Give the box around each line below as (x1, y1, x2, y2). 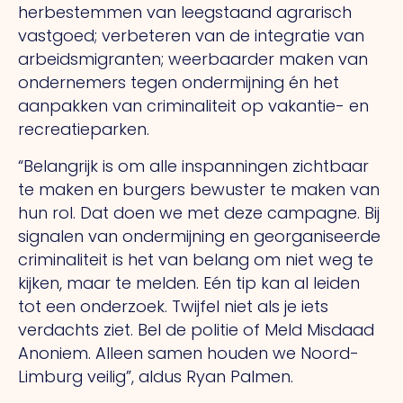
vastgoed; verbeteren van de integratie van (18, 24, 364, 48)
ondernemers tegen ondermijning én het (18, 71, 339, 94)
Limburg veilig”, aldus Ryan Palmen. (18, 364, 293, 388)
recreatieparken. (18, 118, 149, 141)
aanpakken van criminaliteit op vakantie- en (18, 94, 369, 118)
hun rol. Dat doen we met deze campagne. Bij (18, 201, 380, 224)
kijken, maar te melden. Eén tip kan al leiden (18, 271, 360, 294)
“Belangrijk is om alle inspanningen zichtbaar (18, 154, 369, 177)
